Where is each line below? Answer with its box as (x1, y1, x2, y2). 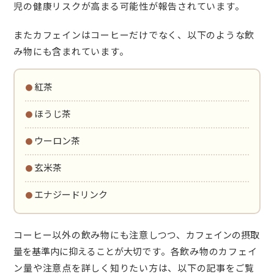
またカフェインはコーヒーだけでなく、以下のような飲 (13, 28, 255, 42)
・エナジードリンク (24, 188, 108, 201)
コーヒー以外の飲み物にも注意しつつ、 (13, 228, 186, 242)
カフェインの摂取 (185, 228, 259, 242)
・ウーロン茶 (24, 134, 80, 147)
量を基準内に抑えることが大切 (13, 245, 143, 258)
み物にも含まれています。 (13, 45, 129, 58)
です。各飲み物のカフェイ (142, 245, 257, 258)
